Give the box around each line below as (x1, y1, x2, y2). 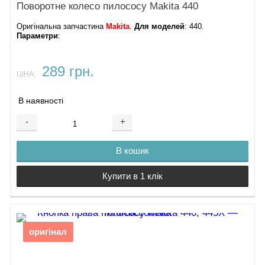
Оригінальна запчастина (17, 22, 106, 31)
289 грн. (41, 63, 94, 79)
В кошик (116, 146, 149, 156)
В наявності (18, 96, 64, 106)
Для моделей (134, 22, 185, 31)
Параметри (17, 32, 59, 41)
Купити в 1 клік (102, 170, 163, 181)
